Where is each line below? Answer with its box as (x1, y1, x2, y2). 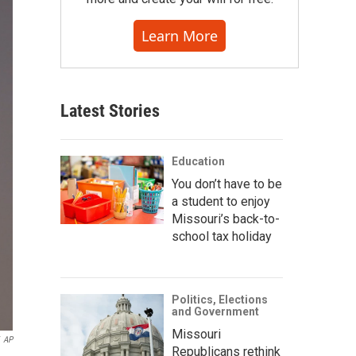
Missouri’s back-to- (172, 211, 280, 226)
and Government (172, 305, 259, 318)
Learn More (141, 26, 218, 45)
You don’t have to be (172, 176, 282, 192)
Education (172, 155, 225, 168)
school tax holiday (172, 229, 272, 244)
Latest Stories (60, 101, 160, 121)
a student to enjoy (172, 194, 270, 209)
